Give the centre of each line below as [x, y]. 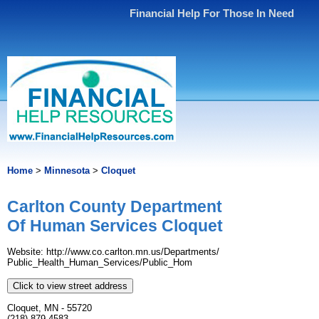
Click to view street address [70, 286]
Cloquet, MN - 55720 [49, 308]
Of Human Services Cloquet [115, 226]
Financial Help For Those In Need [212, 13]
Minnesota [67, 171]
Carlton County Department [115, 207]
